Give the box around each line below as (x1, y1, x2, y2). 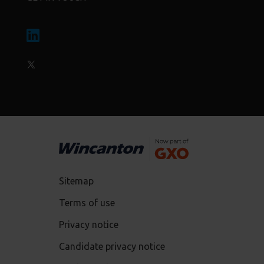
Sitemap (59, 176, 94, 187)
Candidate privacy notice (59, 241, 166, 252)
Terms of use (59, 197, 115, 209)
